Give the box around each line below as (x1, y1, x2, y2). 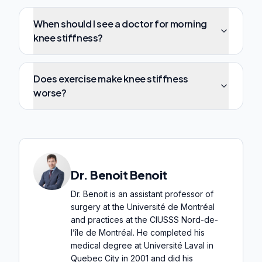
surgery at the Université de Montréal (71, 202, 215, 212)
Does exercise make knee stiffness (33, 73, 188, 85)
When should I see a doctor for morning (33, 18, 207, 30)
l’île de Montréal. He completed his (71, 227, 205, 238)
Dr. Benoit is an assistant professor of (71, 189, 213, 199)
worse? (33, 87, 67, 99)
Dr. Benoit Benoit (71, 167, 167, 182)
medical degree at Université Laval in (71, 240, 213, 251)
